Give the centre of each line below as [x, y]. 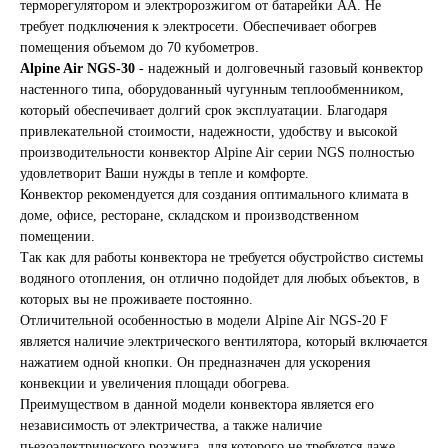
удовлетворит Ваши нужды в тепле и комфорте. [164, 173]
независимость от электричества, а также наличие [171, 425]
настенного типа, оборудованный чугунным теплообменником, [212, 89]
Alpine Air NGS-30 [77, 68]
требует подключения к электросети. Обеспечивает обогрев [198, 26]
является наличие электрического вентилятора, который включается [223, 341]
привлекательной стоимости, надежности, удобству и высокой [209, 131]
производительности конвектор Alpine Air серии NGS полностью [217, 152]
